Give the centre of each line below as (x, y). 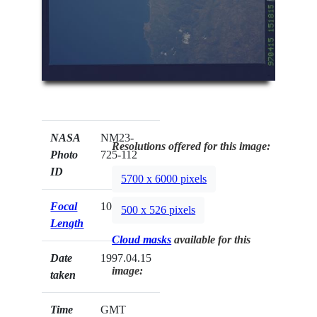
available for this (211, 240)
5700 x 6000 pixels (164, 178)
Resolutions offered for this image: (191, 146)
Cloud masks (142, 240)
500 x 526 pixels (158, 209)
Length (67, 224)
